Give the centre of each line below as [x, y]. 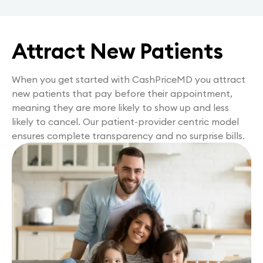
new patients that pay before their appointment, [122, 93]
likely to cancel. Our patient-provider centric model [125, 121]
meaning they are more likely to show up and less [120, 107]
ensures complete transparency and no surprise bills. [128, 135]
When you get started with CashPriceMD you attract [129, 79]
